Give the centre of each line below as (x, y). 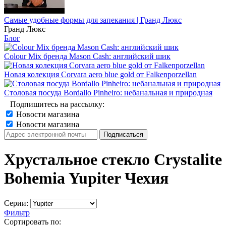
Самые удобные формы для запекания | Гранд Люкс (93, 20)
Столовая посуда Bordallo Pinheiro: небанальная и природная (108, 93)
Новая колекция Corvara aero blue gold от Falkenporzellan (100, 74)
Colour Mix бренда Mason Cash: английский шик (87, 56)
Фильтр (17, 212)
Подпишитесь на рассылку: (57, 104)
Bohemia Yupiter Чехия (86, 178)
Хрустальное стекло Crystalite (113, 160)
